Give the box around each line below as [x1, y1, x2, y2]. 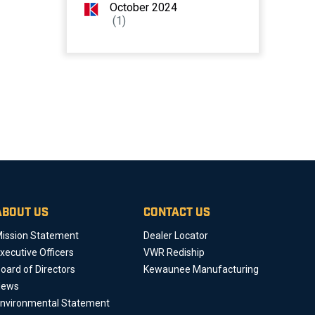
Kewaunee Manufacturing [143, 264, 259, 276]
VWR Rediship [143, 247, 205, 259]
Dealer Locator [143, 230, 208, 242]
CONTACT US [143, 207, 210, 219]
